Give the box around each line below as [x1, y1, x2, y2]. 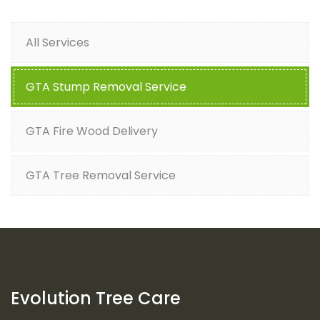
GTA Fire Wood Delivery [26, 123, 158, 140]
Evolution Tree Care [11, 286, 181, 311]
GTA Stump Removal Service [26, 79, 186, 96]
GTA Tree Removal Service [26, 167, 176, 184]
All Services [26, 34, 89, 51]
